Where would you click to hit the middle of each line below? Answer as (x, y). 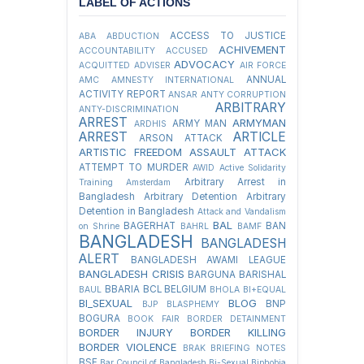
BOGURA (100, 319)
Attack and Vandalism (242, 212)
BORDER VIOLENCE (128, 347)
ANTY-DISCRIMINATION (129, 110)
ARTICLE (260, 137)
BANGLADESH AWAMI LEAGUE (208, 260)
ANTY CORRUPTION (243, 95)
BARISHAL (263, 275)
